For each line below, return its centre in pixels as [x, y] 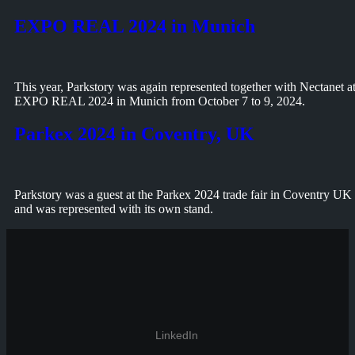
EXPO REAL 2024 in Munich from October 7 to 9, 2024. [160, 101]
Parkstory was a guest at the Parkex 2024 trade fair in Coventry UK [183, 195]
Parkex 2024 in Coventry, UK [134, 134]
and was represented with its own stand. [114, 209]
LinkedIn [177, 335]
